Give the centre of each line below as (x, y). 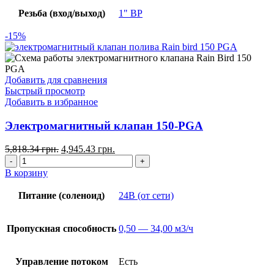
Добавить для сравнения (56, 80)
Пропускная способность (61, 229)
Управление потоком (61, 262)
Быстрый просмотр (45, 91)
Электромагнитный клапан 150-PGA (104, 125)
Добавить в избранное (51, 102)
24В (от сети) (146, 196)
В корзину (26, 173)
